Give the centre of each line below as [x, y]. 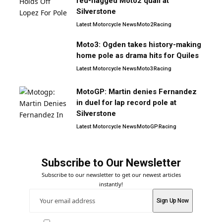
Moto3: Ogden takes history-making [139, 44]
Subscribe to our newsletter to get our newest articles [111, 174]
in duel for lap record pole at [126, 102]
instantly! [111, 184]
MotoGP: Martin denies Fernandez [137, 91]
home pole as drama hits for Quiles [138, 55]
